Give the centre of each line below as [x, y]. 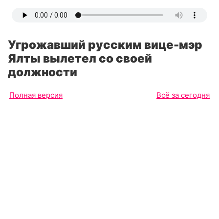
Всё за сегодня [183, 95]
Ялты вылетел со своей [80, 58]
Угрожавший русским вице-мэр [105, 45]
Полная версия [36, 95]
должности [43, 72]
